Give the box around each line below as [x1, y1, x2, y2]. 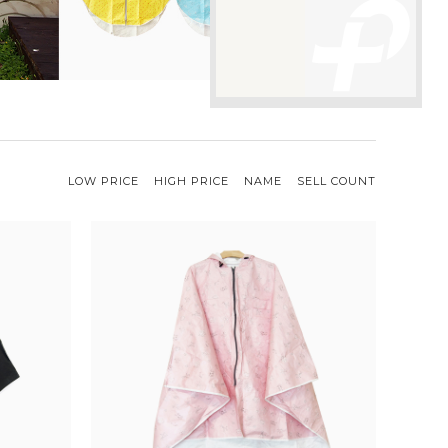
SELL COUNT [297, 173, 376, 188]
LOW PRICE [68, 173, 139, 188]
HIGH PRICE [154, 173, 229, 188]
